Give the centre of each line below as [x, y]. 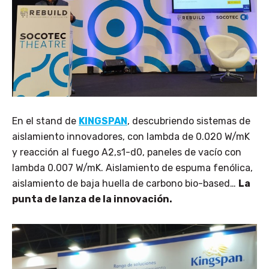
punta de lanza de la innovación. [92, 199]
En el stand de [45, 121]
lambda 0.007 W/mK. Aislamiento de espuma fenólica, [132, 168]
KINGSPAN [103, 121]
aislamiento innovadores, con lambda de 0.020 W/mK [131, 137]
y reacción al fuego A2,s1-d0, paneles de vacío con [127, 153]
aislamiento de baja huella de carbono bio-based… [125, 184]
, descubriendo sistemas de [189, 121]
